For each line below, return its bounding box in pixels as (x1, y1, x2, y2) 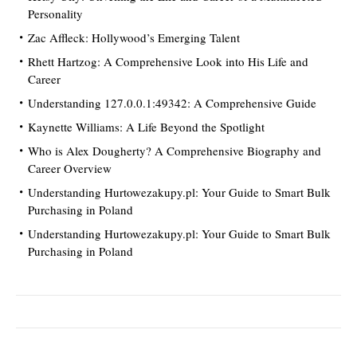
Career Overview (28, 160, 112, 177)
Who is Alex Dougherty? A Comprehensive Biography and (28, 143, 321, 159)
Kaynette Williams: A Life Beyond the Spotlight (28, 119, 265, 135)
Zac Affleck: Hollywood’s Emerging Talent (28, 29, 240, 46)
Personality (28, 6, 83, 22)
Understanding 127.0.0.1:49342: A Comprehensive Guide (28, 95, 316, 112)
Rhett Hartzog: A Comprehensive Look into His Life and (28, 53, 308, 70)
